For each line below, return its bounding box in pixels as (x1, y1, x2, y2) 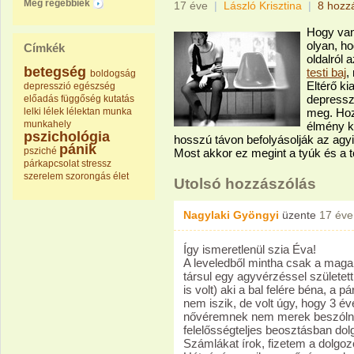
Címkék (24, 41, 65, 55)
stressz (81, 158, 111, 169)
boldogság (90, 68, 136, 79)
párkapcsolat (24, 158, 79, 169)
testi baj (307, 66, 346, 79)
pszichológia (24, 129, 110, 145)
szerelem (24, 171, 63, 182)
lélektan (66, 106, 100, 117)
